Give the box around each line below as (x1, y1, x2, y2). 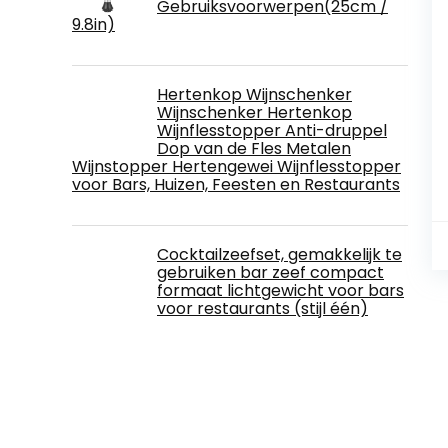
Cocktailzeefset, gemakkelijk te (157, 243, 402, 266)
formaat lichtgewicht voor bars (157, 279, 404, 302)
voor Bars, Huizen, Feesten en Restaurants (72, 173, 400, 196)
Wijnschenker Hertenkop (157, 101, 352, 124)
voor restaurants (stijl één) (157, 297, 368, 320)
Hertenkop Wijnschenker (157, 83, 352, 106)
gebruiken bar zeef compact (157, 261, 384, 284)
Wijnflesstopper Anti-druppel (157, 119, 387, 142)
